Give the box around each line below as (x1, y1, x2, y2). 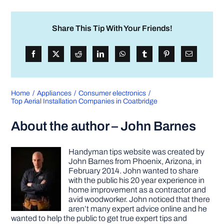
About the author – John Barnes (11, 119, 196, 133)
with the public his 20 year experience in (68, 176, 205, 185)
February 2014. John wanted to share (68, 166, 199, 175)
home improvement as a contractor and (68, 185, 206, 194)
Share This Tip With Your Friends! (51, 23, 172, 32)
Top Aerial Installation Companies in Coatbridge (11, 97, 158, 105)
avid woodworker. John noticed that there (68, 195, 210, 204)
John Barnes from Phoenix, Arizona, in (68, 157, 202, 166)
